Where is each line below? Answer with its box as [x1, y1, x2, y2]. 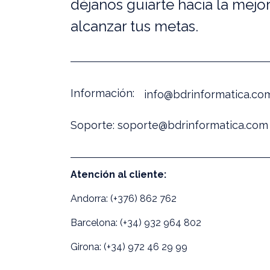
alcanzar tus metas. [71, 17, 198, 35]
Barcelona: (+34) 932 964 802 [71, 217, 201, 228]
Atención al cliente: [71, 169, 166, 180]
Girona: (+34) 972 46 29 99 [71, 241, 187, 253]
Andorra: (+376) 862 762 [71, 193, 177, 204]
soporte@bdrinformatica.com [118, 119, 268, 131]
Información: [71, 86, 134, 99]
